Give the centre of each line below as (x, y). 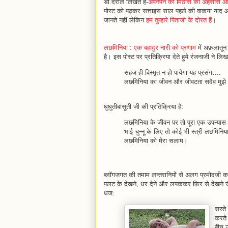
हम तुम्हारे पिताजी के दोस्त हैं (179, 20)
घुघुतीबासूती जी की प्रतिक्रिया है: (144, 107)
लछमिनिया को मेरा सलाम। (156, 141)
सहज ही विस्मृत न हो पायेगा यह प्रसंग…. (173, 73)
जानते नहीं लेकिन (125, 20)
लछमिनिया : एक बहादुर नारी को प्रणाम (150, 48)
